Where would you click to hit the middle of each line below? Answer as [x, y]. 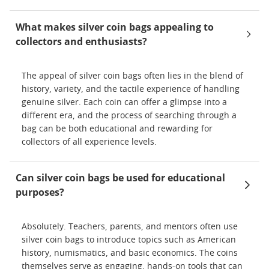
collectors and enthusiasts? [81, 41]
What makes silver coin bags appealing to [115, 27]
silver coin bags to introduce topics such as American [129, 240]
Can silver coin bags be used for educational [120, 178]
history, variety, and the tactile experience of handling [131, 89]
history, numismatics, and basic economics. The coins [130, 253]
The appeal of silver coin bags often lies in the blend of [132, 76]
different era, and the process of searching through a [129, 116]
